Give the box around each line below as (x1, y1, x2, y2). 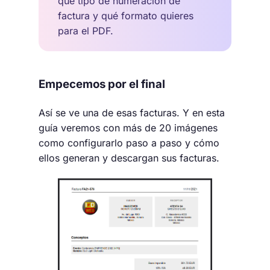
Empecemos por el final (39, 77, 165, 91)
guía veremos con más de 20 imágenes (39, 122, 218, 134)
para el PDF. (58, 24, 113, 37)
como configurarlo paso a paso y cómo (39, 137, 219, 149)
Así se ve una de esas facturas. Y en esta (39, 107, 225, 119)
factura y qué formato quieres (58, 9, 193, 22)
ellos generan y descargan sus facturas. (39, 152, 219, 165)
